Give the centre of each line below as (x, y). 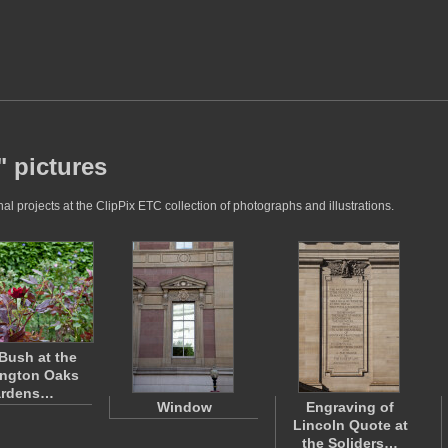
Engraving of (350, 407)
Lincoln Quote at (350, 425)
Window (184, 407)
